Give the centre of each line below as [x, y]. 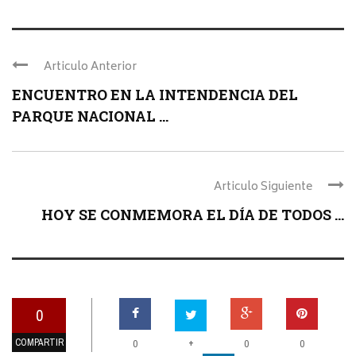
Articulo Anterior [90, 68]
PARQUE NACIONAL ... [90, 116]
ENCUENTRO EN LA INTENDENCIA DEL [155, 95]
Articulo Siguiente [263, 188]
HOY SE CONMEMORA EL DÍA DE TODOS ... [193, 215]
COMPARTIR [39, 343]
